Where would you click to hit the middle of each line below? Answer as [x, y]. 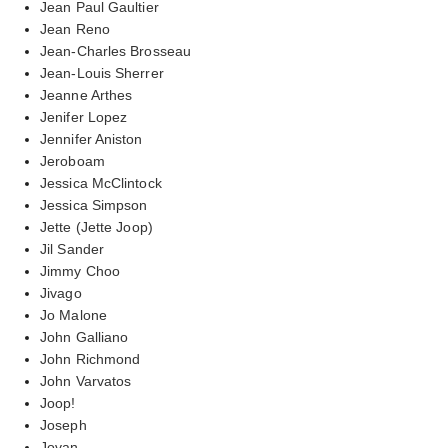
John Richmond [90, 358]
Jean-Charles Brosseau [116, 50]
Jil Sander [72, 248]
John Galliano [84, 336]
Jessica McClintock [101, 182]
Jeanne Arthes [86, 94]
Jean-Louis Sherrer [102, 72]
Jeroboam [72, 160]
